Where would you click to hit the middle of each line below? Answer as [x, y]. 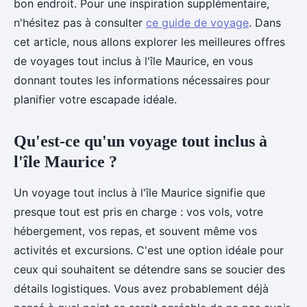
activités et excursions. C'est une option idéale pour [149, 250]
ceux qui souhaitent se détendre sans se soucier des [149, 269]
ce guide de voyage [197, 23]
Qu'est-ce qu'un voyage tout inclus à [140, 141]
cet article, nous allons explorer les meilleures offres [149, 42]
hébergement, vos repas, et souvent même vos [135, 231]
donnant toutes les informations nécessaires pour [142, 80]
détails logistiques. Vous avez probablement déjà [141, 288]
